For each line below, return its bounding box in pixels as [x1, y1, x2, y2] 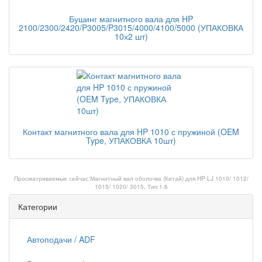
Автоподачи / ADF [27, 233, 95, 245]
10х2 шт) [114, 30, 148, 42]
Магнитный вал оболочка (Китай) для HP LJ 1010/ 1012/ [89, 174, 249, 182]
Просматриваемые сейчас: [13, 174, 90, 182]
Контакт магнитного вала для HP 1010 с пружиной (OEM [23, 126, 239, 137]
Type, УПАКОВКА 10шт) [86, 135, 176, 146]
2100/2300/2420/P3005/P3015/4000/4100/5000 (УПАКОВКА [19, 22, 243, 33]
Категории [18, 201, 57, 212]
